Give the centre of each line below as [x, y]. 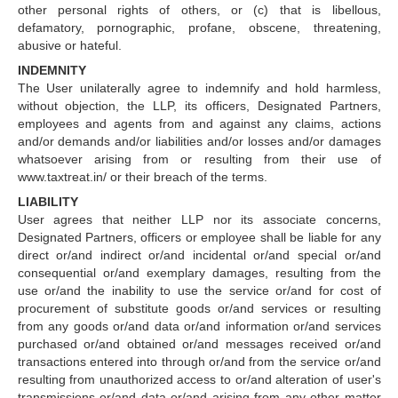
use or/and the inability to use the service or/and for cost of [199, 291]
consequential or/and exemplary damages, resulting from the [199, 273]
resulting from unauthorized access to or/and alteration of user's [199, 379]
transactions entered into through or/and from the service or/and [199, 362]
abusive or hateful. [69, 45]
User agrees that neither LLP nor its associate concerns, [199, 219]
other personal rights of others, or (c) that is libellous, [199, 10]
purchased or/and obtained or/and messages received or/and [199, 344]
